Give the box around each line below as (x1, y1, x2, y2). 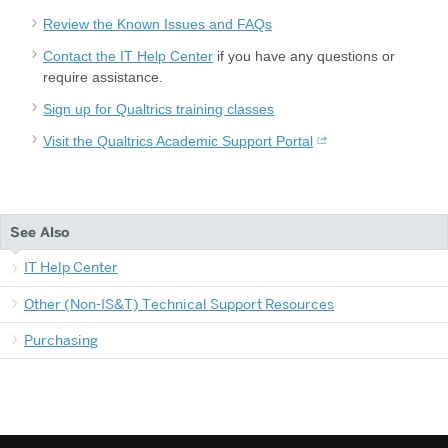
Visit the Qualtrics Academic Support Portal (43, 132, 314, 149)
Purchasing (24, 331, 98, 350)
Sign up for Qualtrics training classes (43, 100, 275, 117)
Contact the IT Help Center (43, 47, 214, 64)
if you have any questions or (213, 47, 396, 64)
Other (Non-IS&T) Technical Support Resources (24, 294, 334, 313)
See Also (9, 222, 70, 242)
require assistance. (43, 68, 164, 85)
